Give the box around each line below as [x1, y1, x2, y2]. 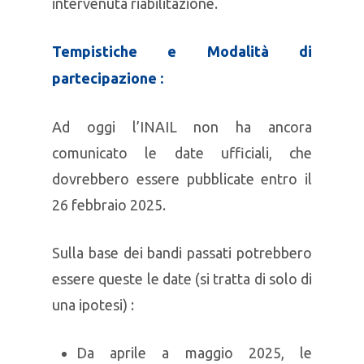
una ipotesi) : [52, 297, 134, 313]
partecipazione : [52, 70, 163, 86]
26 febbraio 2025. [52, 197, 166, 213]
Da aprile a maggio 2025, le [76, 344, 312, 361]
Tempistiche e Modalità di [52, 43, 312, 59]
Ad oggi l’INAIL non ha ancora [52, 119, 312, 135]
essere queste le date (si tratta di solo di [52, 271, 312, 287]
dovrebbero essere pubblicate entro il [52, 171, 312, 187]
